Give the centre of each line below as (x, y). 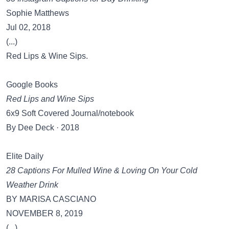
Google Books (32, 85)
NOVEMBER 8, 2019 (44, 213)
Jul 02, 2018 (28, 27)
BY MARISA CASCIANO (51, 199)
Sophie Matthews (38, 13)
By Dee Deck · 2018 (43, 128)
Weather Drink (32, 185)
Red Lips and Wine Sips (50, 99)
